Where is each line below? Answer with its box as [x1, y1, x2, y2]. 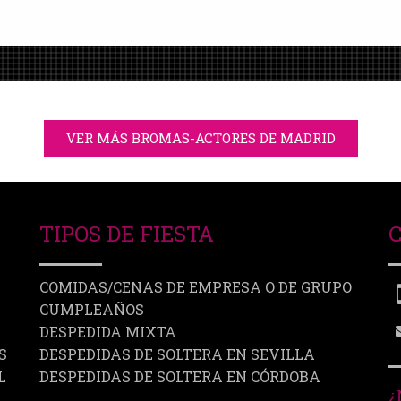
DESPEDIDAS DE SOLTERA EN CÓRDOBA [39, 367, 320, 387]
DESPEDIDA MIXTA [39, 322, 176, 342]
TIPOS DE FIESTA [39, 219, 214, 249]
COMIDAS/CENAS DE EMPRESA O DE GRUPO [39, 277, 352, 297]
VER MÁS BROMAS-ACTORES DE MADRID [65, 129, 336, 148]
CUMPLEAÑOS [39, 300, 144, 320]
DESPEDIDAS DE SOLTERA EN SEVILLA [39, 345, 315, 364]
